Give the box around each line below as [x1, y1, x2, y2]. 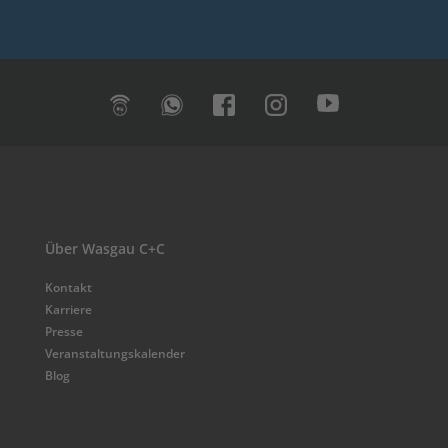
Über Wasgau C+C [45, 239, 165, 259]
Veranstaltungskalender [45, 345, 185, 363]
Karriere [45, 301, 92, 319]
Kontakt [45, 279, 92, 297]
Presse [45, 323, 83, 341]
